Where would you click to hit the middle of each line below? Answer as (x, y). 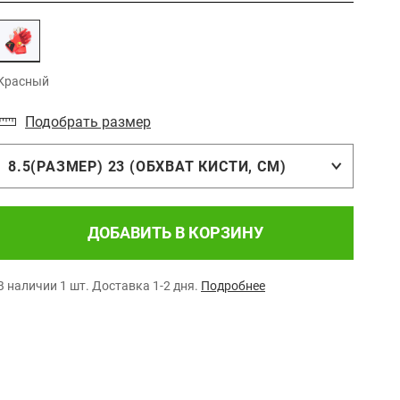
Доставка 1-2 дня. (145, 286)
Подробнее (233, 286)
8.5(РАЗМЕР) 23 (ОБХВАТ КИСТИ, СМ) (147, 166)
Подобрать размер (88, 122)
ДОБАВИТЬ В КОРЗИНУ (175, 233)
